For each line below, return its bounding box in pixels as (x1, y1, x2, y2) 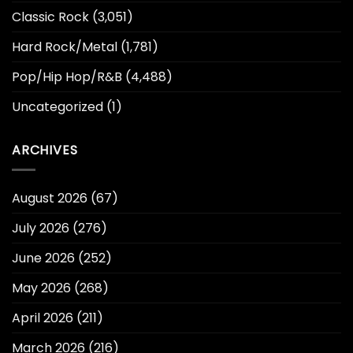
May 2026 (12, 278, 71, 297)
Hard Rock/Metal (12, 38, 117, 57)
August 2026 (12, 188, 87, 207)
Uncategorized (12, 98, 103, 117)
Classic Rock (12, 8, 89, 27)
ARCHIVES (12, 141, 78, 160)
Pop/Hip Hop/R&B (12, 68, 122, 87)
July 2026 (12, 218, 69, 237)
